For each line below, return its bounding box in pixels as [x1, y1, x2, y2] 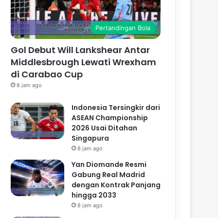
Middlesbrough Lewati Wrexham [11, 55, 157, 68]
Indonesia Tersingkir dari [72, 102, 161, 112]
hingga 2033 [72, 190, 117, 200]
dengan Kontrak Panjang [72, 180, 161, 190]
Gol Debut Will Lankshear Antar [11, 43, 150, 56]
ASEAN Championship [72, 112, 148, 123]
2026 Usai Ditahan [72, 123, 138, 133]
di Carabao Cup [11, 68, 83, 80]
